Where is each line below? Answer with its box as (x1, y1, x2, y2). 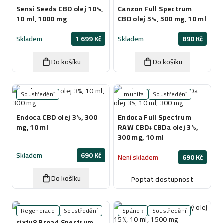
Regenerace (21, 205, 55, 216)
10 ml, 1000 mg (16, 12, 67, 25)
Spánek (122, 205, 143, 216)
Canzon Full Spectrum (118, 2, 192, 15)
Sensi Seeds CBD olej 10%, (16, 2, 103, 15)
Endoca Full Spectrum (118, 111, 191, 124)
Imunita (122, 88, 144, 100)
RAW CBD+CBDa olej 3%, (118, 121, 198, 134)
